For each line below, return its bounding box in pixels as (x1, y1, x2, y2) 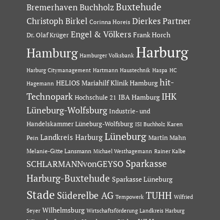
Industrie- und (109, 107, 150, 116)
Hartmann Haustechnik (92, 66, 150, 74)
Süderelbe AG (56, 189, 113, 202)
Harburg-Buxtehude (26, 172, 110, 185)
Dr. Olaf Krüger (26, 30, 69, 40)
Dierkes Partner (132, 15, 191, 27)
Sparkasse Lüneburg (111, 175, 172, 184)
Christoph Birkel (26, 16, 87, 27)
